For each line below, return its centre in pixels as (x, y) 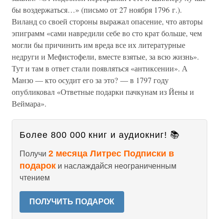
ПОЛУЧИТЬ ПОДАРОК (72, 202)
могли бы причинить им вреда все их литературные (99, 45)
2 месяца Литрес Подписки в (111, 153)
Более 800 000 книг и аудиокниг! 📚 (100, 135)
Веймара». (29, 103)
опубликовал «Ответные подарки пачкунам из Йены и (103, 92)
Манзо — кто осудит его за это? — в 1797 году (90, 80)
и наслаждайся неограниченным (116, 166)
